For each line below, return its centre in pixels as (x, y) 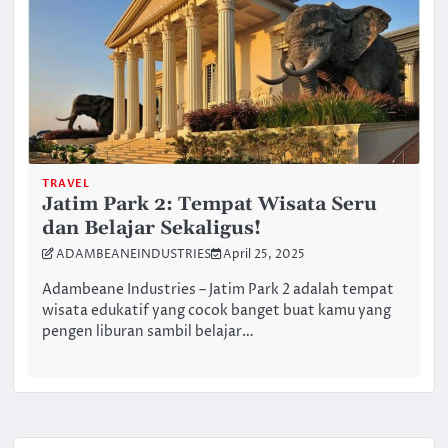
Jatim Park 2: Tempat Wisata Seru (210, 205)
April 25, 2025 (264, 255)
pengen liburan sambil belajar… (148, 331)
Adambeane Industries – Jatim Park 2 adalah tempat (218, 289)
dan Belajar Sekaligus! (152, 229)
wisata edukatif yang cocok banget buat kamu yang (217, 310)
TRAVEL (66, 184)
